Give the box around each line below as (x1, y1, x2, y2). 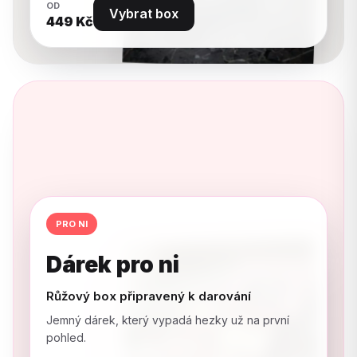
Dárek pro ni (46, 250, 179, 278)
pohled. (46, 330, 86, 344)
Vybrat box (109, 5, 178, 22)
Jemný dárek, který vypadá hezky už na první (46, 312, 289, 327)
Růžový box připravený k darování (46, 288, 251, 304)
